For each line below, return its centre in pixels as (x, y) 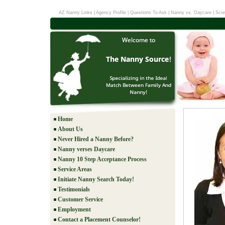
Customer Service (80, 199)
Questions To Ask (148, 13)
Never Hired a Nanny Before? (96, 139)
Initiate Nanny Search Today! (96, 179)
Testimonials (74, 189)
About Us (70, 129)
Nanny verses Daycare (86, 149)
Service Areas (75, 169)
